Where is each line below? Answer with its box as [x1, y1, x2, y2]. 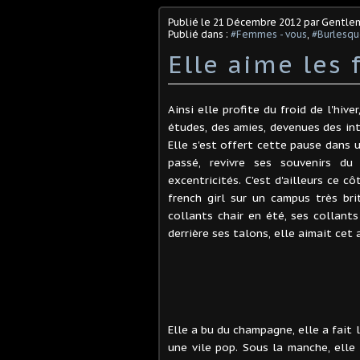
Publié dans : [168, 27, 231, 40]
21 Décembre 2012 [213, 15, 301, 28]
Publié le [168, 15, 213, 28]
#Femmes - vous [231, 27, 307, 40]
